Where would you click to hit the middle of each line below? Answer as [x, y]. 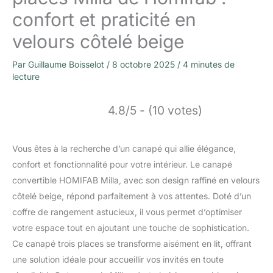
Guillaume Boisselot [67, 64]
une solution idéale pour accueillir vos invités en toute [118, 259]
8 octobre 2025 [145, 64]
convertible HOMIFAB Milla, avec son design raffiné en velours [136, 180]
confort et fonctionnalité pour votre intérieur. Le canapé [122, 164]
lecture [26, 76]
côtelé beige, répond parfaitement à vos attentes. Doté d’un [132, 196]
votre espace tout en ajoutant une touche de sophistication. [131, 227]
